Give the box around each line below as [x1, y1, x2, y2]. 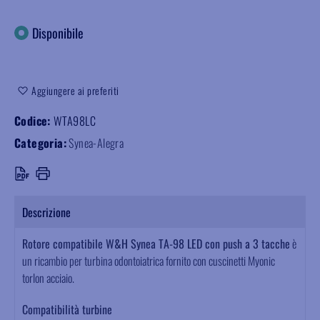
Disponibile [32, 23, 84, 42]
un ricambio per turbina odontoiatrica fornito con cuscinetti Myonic [22, 252, 275, 270]
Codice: [14, 112, 54, 130]
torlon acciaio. [22, 269, 74, 287]
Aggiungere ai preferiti [31, 83, 119, 99]
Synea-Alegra [69, 134, 124, 152]
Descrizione [22, 204, 71, 221]
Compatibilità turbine [22, 301, 112, 319]
